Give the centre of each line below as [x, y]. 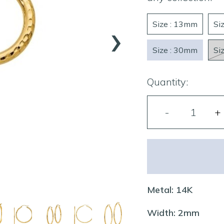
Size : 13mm [175, 24]
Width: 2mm [173, 213]
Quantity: [167, 82]
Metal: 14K [171, 190]
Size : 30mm [175, 50]
